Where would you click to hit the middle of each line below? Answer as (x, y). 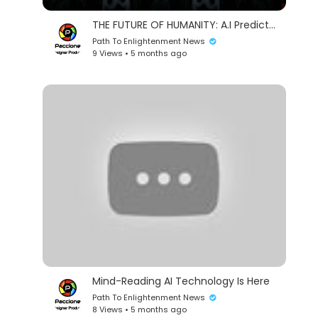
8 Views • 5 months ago (140, 309)
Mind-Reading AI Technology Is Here (181, 281)
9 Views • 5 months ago (140, 54)
